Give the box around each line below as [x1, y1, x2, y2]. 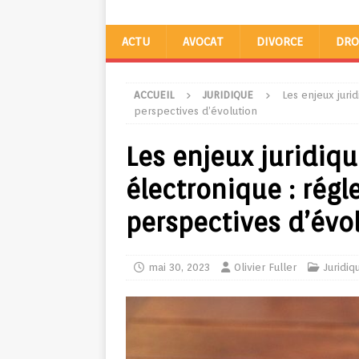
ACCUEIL [134, 89, 174, 101]
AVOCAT [183, 35, 224, 48]
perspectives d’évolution [134, 105, 257, 117]
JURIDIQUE [203, 89, 253, 101]
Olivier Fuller [234, 261, 296, 273]
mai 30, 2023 [148, 261, 210, 273]
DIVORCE [256, 35, 303, 48]
